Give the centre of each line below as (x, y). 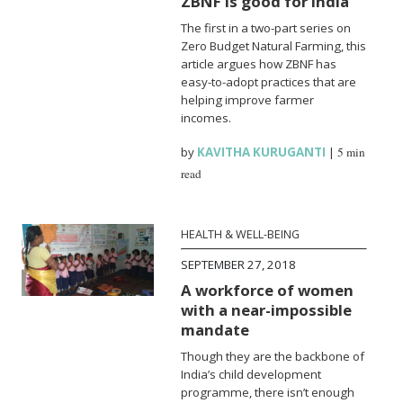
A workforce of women (268, 290)
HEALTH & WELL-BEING (241, 234)
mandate (215, 329)
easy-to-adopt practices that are (269, 81)
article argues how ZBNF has (259, 63)
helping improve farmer (248, 99)
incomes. (206, 117)
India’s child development (251, 374)
